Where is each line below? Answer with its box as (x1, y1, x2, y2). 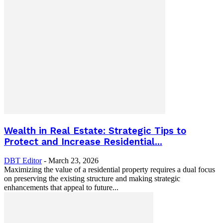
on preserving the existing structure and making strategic (4, 174, 180, 183)
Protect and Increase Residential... (4, 136, 162, 147)
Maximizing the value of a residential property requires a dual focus (4, 165, 215, 174)
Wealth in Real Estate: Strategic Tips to (4, 125, 186, 136)
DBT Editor (4, 156, 42, 165)
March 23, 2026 (48, 156, 99, 165)
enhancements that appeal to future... (4, 183, 118, 192)
